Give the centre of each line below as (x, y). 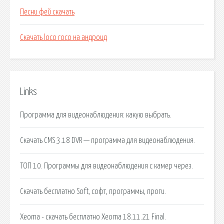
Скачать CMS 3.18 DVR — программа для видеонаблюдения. (107, 140)
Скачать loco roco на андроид (63, 38)
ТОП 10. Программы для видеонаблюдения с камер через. (106, 166)
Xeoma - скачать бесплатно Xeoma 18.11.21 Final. (93, 217)
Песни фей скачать (47, 12)
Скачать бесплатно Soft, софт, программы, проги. (93, 191)
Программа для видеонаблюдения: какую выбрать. (96, 115)
